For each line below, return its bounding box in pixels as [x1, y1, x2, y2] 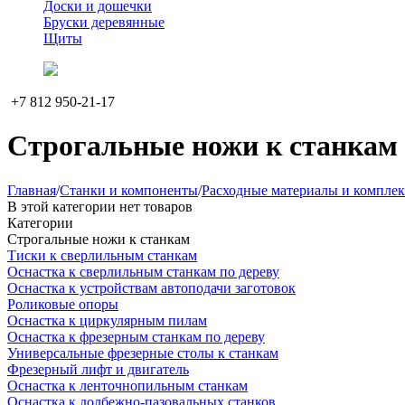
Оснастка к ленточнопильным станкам [7, 377, 248, 393]
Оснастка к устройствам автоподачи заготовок [7, 279, 296, 296]
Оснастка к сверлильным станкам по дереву [7, 263, 279, 279]
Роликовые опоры [7, 296, 118, 312]
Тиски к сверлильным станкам [7, 247, 197, 263]
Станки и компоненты [60, 182, 198, 198]
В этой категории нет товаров [7, 198, 193, 214]
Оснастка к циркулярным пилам [7, 312, 207, 328]
